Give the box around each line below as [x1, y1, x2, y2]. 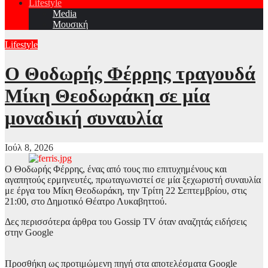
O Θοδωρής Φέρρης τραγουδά [5, 63, 255, 85]
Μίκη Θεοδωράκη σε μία [5, 85, 210, 107]
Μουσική [53, 19, 88, 29]
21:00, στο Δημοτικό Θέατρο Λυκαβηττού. [5, 196, 167, 206]
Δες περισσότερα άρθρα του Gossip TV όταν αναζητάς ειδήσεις [5, 216, 246, 227]
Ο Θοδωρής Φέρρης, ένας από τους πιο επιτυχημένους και [5, 163, 227, 174]
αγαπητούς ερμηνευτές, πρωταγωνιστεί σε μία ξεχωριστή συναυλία [5, 174, 261, 185]
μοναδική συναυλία [5, 107, 163, 129]
